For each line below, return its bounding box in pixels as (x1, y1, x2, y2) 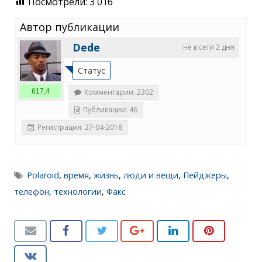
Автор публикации (20, 19, 119, 34)
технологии (54, 185, 102, 197)
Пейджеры (183, 169, 227, 181)
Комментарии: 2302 (84, 87, 153, 97)
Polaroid (27, 169, 60, 181)
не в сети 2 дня (183, 42, 235, 52)
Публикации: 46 (83, 104, 137, 115)
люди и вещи (123, 169, 179, 181)
